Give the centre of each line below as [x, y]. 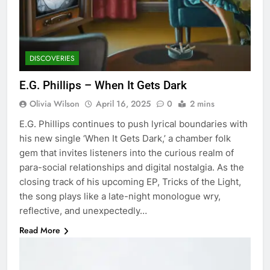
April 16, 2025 [123, 103]
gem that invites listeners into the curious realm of [127, 152]
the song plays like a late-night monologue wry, [120, 196]
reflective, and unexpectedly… [83, 210]
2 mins [202, 103]
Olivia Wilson [55, 103]
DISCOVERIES [52, 58]
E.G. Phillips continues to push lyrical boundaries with [133, 124]
